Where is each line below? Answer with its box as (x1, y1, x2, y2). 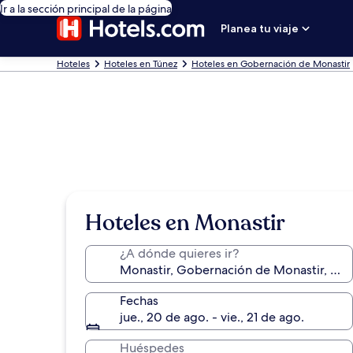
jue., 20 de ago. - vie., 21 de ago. (120, 309, 304, 325)
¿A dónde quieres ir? (120, 245, 239, 262)
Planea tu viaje (221, 21, 299, 35)
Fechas (120, 292, 158, 309)
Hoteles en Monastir (85, 208, 285, 238)
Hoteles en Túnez (104, 58, 177, 70)
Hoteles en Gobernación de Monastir (191, 58, 350, 70)
